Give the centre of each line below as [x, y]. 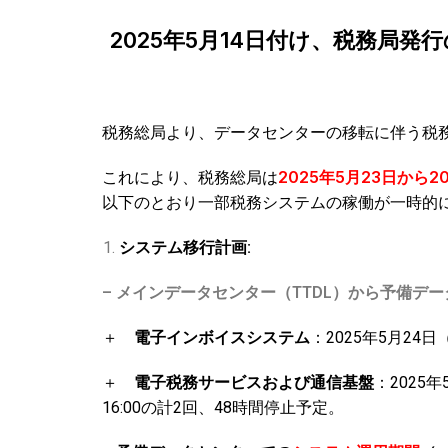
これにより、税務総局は [190, 177]
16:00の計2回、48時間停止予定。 [223, 407]
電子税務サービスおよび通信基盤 [254, 382]
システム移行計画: [185, 247]
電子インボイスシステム [222, 337]
